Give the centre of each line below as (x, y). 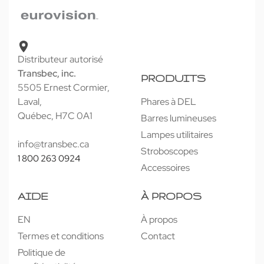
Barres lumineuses (179, 207)
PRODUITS (173, 167)
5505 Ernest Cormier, (64, 177)
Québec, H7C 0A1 (55, 205)
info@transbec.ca (53, 233)
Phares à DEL (169, 191)
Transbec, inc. (47, 163)
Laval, (30, 191)
